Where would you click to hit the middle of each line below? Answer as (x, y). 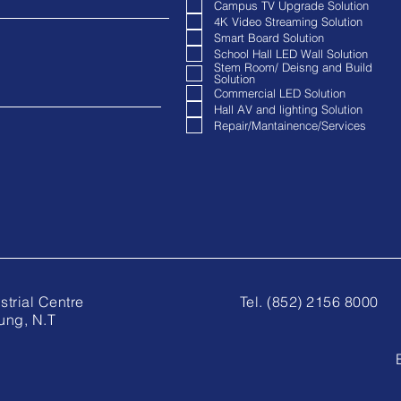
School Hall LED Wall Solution (291, 53)
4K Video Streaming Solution (288, 21)
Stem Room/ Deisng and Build (293, 67)
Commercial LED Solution (280, 93)
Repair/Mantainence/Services (290, 125)
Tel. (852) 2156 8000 (309, 302)
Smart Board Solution (269, 37)
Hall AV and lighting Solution (288, 109)
